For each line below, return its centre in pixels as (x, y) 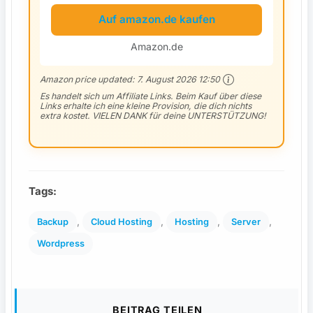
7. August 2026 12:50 (178, 79)
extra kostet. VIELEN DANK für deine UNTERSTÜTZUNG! (153, 116)
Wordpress (61, 244)
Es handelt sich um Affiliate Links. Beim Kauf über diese (150, 96)
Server (246, 221)
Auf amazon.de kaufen (156, 20)
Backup (53, 221)
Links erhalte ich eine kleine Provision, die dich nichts (145, 106)
